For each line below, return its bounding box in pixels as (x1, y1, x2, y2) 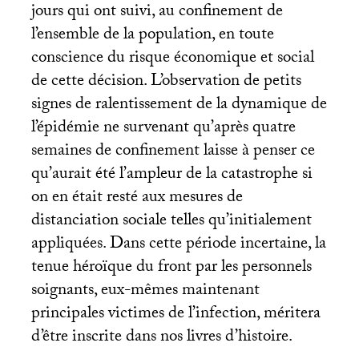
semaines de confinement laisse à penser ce (30, 137, 315, 167)
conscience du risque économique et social (30, 44, 314, 74)
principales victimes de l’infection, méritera (30, 300, 321, 329)
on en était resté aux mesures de (30, 184, 243, 213)
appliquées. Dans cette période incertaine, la (30, 230, 326, 260)
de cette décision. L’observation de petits (30, 67, 301, 97)
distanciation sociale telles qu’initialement (30, 207, 312, 236)
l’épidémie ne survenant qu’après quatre (30, 114, 296, 143)
